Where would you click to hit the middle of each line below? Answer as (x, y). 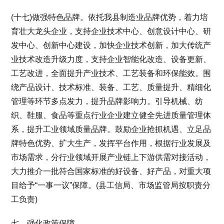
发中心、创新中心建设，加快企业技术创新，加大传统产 (111, 45)
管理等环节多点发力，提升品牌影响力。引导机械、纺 (107, 101)
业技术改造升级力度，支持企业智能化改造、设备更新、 (111, 59)
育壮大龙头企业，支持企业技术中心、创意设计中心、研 (111, 31)
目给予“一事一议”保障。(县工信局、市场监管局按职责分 (111, 185)
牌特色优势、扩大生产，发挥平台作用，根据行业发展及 (111, 143)
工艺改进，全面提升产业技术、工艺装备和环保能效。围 (111, 73)
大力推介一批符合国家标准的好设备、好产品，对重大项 (111, 171)
